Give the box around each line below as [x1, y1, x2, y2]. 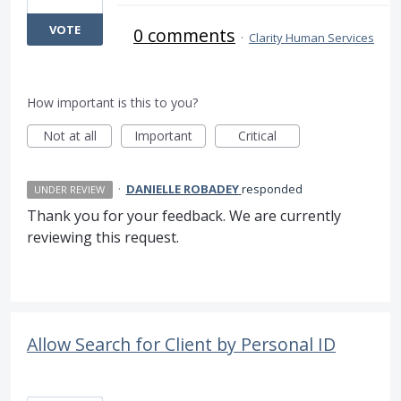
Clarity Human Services [249, 30, 374, 47]
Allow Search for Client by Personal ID [27, 332, 336, 357]
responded [241, 181, 303, 198]
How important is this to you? [27, 94, 198, 112]
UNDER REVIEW [34, 183, 106, 197]
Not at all [42, 127, 97, 145]
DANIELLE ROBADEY [125, 181, 239, 198]
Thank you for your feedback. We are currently [27, 206, 341, 226]
